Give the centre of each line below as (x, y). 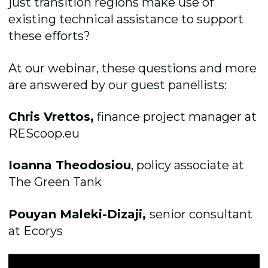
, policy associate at (188, 165)
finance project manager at (176, 117)
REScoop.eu (44, 134)
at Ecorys (36, 231)
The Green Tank (55, 182)
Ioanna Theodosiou (70, 165)
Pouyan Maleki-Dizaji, (79, 214)
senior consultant (201, 214)
